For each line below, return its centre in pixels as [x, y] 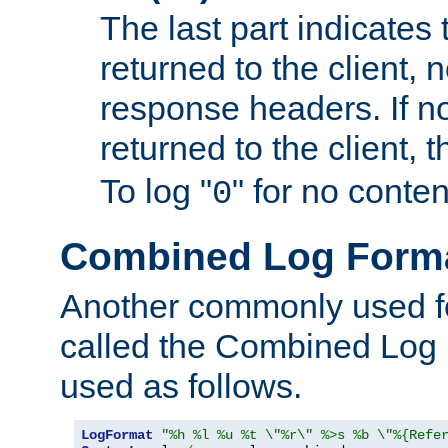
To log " [156, 191]
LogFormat [117, 434]
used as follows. [181, 385]
